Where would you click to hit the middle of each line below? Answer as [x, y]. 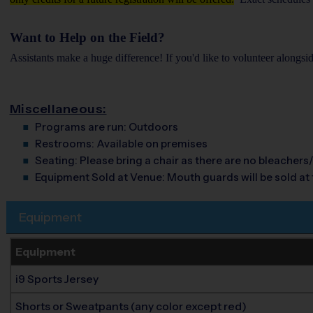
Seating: [57, 160]
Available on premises [152, 143]
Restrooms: [65, 143]
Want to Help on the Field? [87, 37]
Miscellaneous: [58, 109]
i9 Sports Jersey [57, 279]
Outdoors [153, 126]
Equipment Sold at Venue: [101, 177]
